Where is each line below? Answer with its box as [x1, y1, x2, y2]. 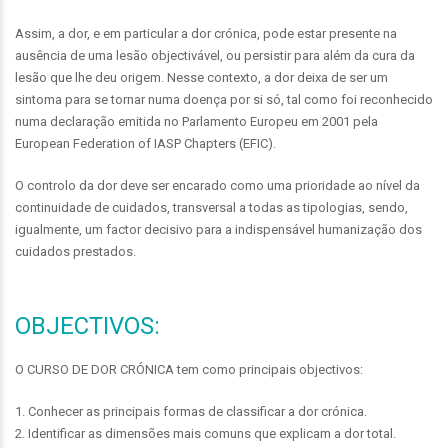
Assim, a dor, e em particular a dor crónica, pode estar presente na [15, 26, 397, 41]
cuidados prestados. [15, 244, 136, 259]
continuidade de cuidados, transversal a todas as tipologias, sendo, [15, 200, 408, 215]
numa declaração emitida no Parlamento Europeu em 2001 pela [15, 114, 378, 129]
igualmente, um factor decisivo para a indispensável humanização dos [15, 222, 422, 237]
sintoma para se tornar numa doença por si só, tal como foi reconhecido [15, 92, 433, 107]
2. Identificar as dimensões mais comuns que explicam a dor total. [15, 426, 396, 441]
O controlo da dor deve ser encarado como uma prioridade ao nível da [15, 178, 420, 193]
